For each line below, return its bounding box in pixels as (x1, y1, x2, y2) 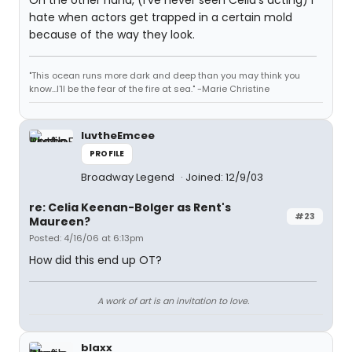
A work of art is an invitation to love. (97, 295, 249, 307)
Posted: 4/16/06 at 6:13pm (29, 232, 144, 244)
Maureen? (29, 214, 90, 229)
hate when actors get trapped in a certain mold (29, 9, 292, 25)
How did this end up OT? (29, 252, 162, 268)
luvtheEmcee (81, 128, 155, 143)
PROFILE (90, 148, 125, 159)
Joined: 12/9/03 (185, 170, 263, 185)
